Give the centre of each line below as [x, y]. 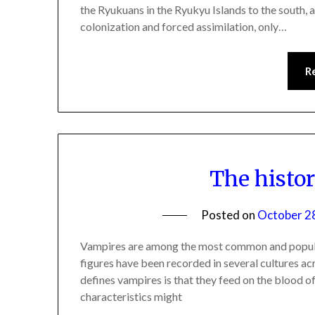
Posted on [229, 214]
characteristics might [131, 296]
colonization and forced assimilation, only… [184, 26]
